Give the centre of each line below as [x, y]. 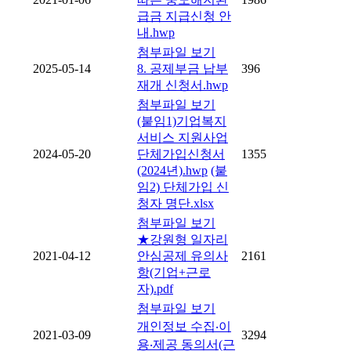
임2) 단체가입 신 [183, 187]
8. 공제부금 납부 [183, 69]
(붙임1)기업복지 [182, 121]
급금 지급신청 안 [184, 16]
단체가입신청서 [181, 154]
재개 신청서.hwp [183, 85]
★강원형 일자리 [183, 240]
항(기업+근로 [174, 273]
